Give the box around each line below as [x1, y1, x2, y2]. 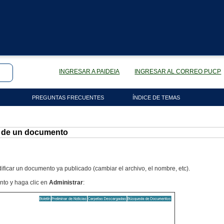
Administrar [49, 179, 83, 186]
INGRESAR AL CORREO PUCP [134, 67, 221, 75]
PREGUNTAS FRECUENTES [31, 94, 104, 100]
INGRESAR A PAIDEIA [59, 67, 120, 75]
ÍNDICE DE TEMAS [132, 94, 180, 100]
